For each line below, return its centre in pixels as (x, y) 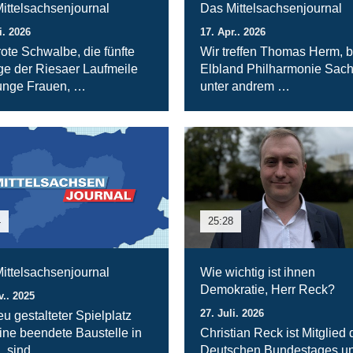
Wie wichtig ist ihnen (257, 273)
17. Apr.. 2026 (232, 32)
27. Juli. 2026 (232, 314)
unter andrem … (245, 86)
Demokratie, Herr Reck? (267, 290)
